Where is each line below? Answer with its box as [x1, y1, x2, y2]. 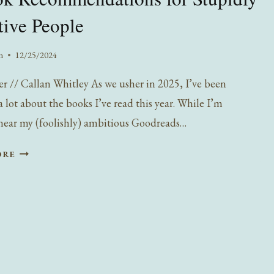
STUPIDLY [15, 208, 63, 220]
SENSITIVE [15, 224, 66, 236]
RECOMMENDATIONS [15, 176, 117, 188]
